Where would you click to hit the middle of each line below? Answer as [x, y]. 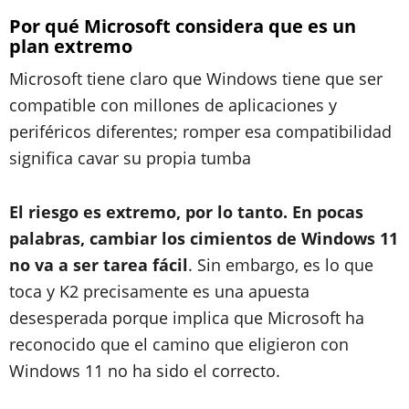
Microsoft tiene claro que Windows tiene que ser [196, 78]
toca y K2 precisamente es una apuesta [159, 291]
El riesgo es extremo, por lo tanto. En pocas [186, 211]
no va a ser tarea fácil [99, 264]
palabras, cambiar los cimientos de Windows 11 [204, 238]
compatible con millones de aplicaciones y [173, 105]
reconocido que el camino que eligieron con [179, 344]
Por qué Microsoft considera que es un [183, 26]
